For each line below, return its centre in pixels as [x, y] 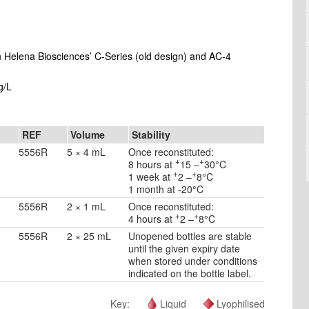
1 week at [151, 177]
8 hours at [152, 164]
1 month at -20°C [166, 189]
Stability [151, 134]
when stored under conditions [193, 261]
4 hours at [152, 219]
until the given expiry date [184, 248]
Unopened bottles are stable [190, 236]
